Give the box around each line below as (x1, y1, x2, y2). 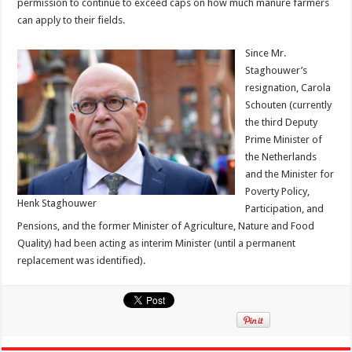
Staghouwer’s (245, 64, 308, 76)
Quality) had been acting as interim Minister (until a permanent (17, 236, 296, 249)
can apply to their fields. (17, 13, 126, 26)
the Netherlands (245, 150, 317, 163)
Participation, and (245, 202, 324, 214)
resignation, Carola (245, 81, 332, 93)
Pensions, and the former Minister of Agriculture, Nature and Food (17, 219, 315, 232)
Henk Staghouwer (17, 197, 97, 210)
